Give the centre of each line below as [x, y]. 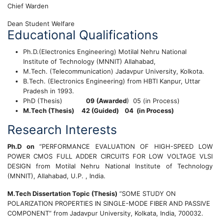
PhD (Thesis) [55, 101]
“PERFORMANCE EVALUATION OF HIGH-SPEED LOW [123, 146]
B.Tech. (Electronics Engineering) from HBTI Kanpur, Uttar [112, 81]
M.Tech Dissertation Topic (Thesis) [62, 193]
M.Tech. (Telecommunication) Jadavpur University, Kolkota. [114, 71]
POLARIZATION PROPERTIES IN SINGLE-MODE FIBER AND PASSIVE [109, 203]
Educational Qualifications [83, 35]
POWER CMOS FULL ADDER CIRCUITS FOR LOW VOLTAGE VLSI [110, 156]
